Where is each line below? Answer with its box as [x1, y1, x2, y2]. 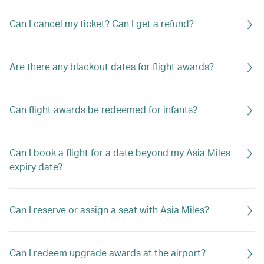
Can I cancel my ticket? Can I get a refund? [9, 17, 194, 29]
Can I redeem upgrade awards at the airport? [9, 246, 206, 259]
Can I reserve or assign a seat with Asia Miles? [9, 203, 209, 216]
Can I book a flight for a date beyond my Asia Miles [9, 146, 230, 159]
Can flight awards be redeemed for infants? [9, 103, 197, 115]
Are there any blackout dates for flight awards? [9, 60, 214, 72]
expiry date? [9, 160, 62, 173]
